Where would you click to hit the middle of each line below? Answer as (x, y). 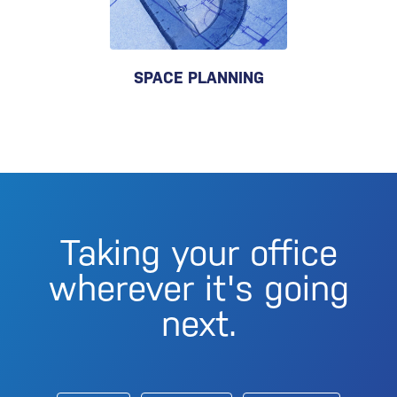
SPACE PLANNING (198, 78)
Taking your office (198, 253)
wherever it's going (198, 288)
